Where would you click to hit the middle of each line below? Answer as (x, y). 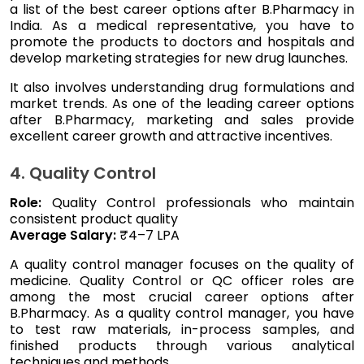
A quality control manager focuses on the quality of (182, 264)
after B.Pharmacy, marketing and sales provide (182, 119)
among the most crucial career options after (182, 297)
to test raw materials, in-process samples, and (182, 329)
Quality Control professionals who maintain (203, 202)
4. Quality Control (83, 173)
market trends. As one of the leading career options (182, 103)
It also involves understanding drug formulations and (182, 87)
